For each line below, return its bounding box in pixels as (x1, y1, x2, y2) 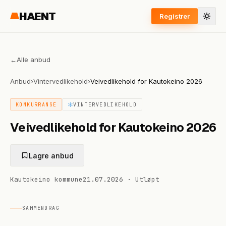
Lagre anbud (29, 151, 74, 160)
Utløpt (135, 175, 159, 184)
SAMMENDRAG (22, 205, 60, 211)
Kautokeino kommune (10, 175, 83, 184)
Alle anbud (17, 55, 50, 64)
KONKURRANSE (16, 101, 57, 108)
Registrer (159, 12, 190, 20)
